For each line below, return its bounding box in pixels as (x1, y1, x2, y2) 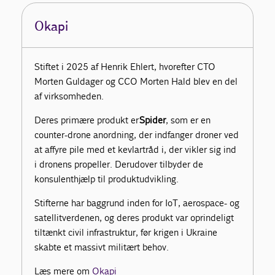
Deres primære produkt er (34, 114, 140, 126)
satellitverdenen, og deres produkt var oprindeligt (34, 212, 234, 224)
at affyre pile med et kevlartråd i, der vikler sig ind (34, 144, 237, 156)
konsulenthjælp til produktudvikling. (34, 173, 179, 185)
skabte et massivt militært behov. (34, 241, 169, 254)
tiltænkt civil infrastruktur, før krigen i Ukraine (34, 227, 218, 239)
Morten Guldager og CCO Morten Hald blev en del (34, 76, 238, 88)
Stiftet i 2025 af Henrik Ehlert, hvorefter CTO (34, 61, 216, 73)
